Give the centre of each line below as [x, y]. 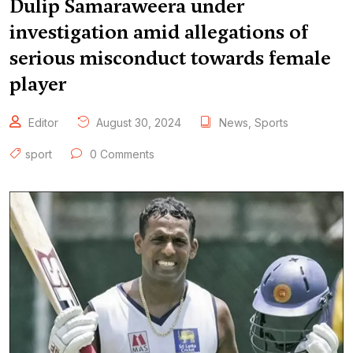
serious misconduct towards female [170, 58]
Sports [271, 122]
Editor [43, 122]
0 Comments [121, 154]
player [38, 84]
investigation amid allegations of [159, 32]
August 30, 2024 [137, 122]
